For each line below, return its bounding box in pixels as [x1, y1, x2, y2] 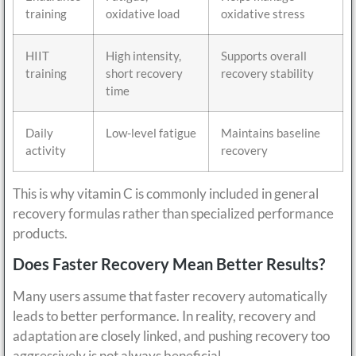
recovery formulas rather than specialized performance [13, 204, 334, 222]
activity [25, 142, 66, 157]
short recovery [106, 65, 183, 80]
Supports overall [221, 48, 307, 63]
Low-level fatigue [106, 125, 196, 140]
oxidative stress [221, 6, 305, 21]
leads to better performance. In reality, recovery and [13, 307, 316, 324]
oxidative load [106, 6, 180, 21]
